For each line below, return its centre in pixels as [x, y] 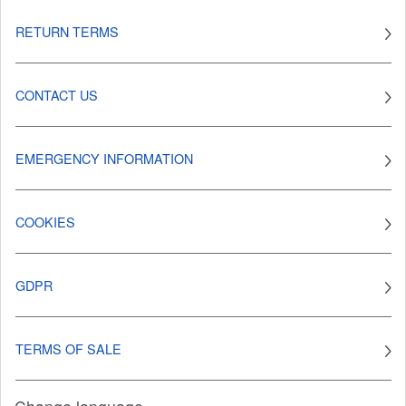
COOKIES [45, 222]
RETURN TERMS [67, 32]
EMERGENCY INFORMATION [104, 159]
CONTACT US [57, 95]
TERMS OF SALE [68, 349]
